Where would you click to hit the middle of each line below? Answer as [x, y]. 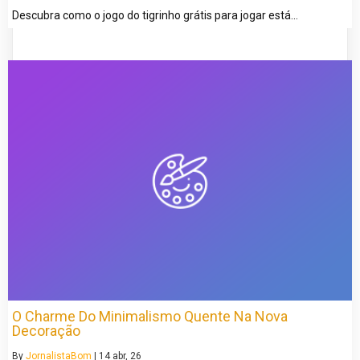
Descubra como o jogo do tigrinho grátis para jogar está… [155, 15]
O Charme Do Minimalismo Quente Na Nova [150, 317]
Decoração [46, 331]
